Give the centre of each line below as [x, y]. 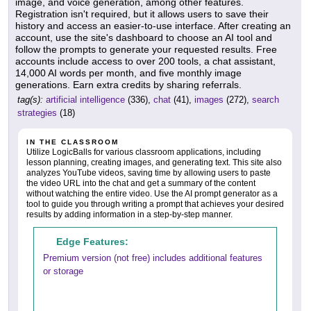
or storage [63, 271]
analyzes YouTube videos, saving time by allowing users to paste [149, 173]
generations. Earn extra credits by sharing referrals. [128, 85]
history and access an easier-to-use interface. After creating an [153, 26]
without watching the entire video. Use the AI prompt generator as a [152, 194]
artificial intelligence [85, 100]
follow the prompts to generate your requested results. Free [146, 50]
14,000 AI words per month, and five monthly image [128, 73]
